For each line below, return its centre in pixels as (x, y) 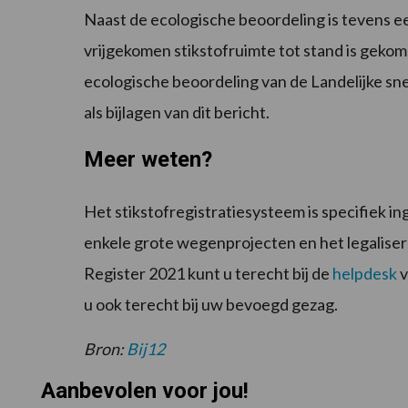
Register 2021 (134, 274)
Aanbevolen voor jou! (144, 391)
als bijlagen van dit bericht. (177, 112)
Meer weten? (148, 160)
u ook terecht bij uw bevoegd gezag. (211, 305)
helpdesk (365, 274)
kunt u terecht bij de (260, 274)
